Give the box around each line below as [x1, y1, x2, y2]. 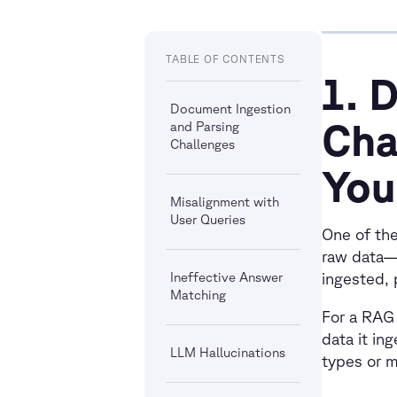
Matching [170, 287, 227, 302]
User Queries [170, 212, 246, 227]
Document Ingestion [170, 101, 292, 116]
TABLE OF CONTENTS [166, 53, 285, 65]
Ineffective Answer [170, 269, 284, 284]
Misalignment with [170, 194, 280, 209]
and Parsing [170, 119, 240, 134]
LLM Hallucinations [170, 345, 286, 360]
